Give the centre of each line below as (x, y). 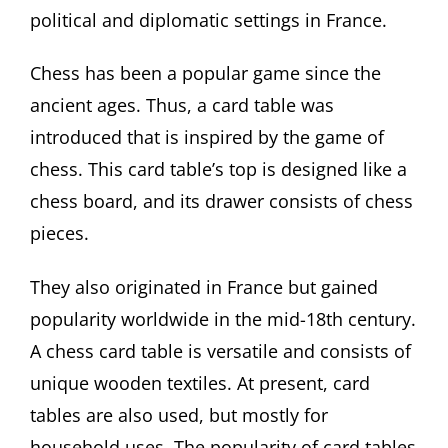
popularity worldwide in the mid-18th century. (223, 318)
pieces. (59, 233)
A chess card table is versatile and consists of (220, 350)
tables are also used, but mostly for (179, 414)
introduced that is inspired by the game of (207, 137)
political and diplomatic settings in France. (208, 19)
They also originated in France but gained (204, 286)
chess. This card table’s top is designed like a (218, 169)
